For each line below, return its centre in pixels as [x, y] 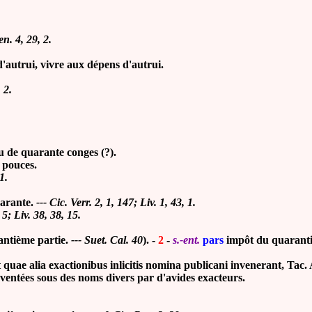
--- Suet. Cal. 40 [107, 240]
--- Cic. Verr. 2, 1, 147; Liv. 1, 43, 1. [116, 202]
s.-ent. [186, 240]
